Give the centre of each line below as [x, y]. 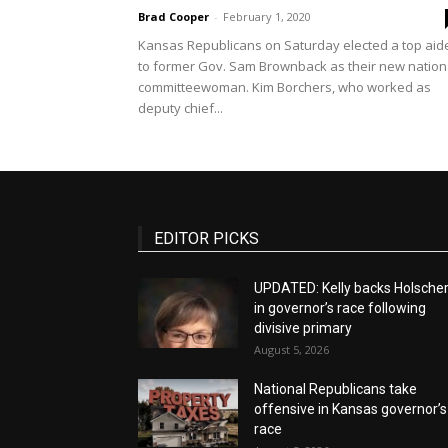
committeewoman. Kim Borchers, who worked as [284, 86]
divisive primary [303, 327]
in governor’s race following [340, 307]
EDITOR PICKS [206, 238]
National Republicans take [335, 388]
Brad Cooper [173, 16]
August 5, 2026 [291, 349]
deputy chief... [180, 107]
